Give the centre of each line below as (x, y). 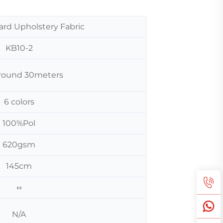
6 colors (19, 102)
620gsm (19, 144)
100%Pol (19, 123)
